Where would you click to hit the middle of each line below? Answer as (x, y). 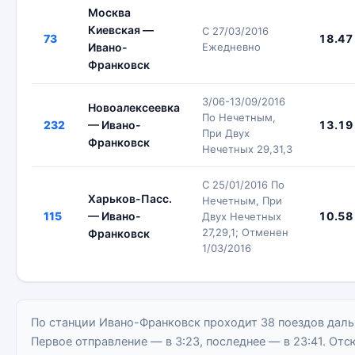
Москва (109, 12)
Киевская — (121, 30)
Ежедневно (231, 47)
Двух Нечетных (242, 216)
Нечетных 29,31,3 (247, 149)
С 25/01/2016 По (243, 185)
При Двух (226, 133)
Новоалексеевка (134, 107)
